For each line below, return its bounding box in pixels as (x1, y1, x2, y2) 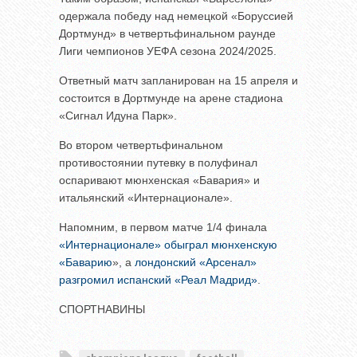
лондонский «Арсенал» (135, 255, 257, 269)
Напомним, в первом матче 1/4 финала (59, 220, 267, 233)
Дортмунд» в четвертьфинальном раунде (59, 26, 276, 40)
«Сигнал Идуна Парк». (59, 108, 177, 122)
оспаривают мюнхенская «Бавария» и (59, 173, 260, 186)
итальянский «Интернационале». (59, 190, 233, 204)
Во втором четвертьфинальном (59, 138, 223, 151)
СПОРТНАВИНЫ (59, 302, 145, 316)
